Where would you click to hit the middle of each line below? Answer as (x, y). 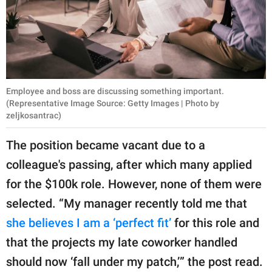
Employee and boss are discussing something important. (115, 91)
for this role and (215, 223)
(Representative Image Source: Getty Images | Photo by (113, 104)
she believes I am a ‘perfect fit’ (89, 223)
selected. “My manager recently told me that (127, 204)
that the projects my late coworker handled (122, 243)
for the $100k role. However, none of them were (134, 184)
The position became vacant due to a (106, 145)
